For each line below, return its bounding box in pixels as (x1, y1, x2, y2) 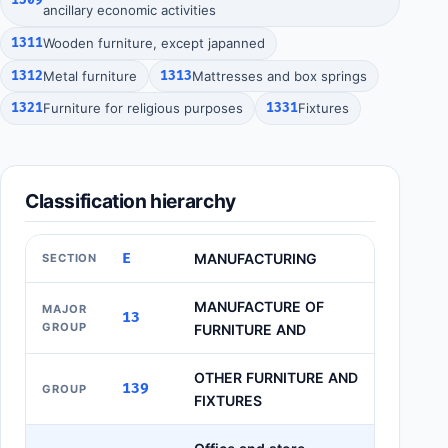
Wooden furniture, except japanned (43, 34, 266, 51)
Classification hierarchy (25, 188, 236, 213)
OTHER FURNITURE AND (194, 368, 358, 386)
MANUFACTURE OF (194, 297, 324, 315)
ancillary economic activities (43, 2, 217, 19)
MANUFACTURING (194, 249, 317, 267)
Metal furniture (43, 67, 138, 84)
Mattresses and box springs (192, 67, 368, 84)
